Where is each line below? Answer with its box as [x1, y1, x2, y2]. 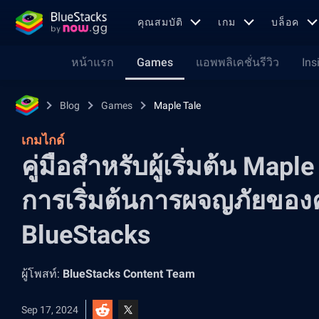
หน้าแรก [71, 56, 114, 69]
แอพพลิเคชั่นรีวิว [196, 56, 279, 69]
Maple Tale [154, 100, 201, 111]
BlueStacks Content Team [63, 267, 195, 281]
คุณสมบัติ [137, 16, 183, 28]
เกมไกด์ [21, 132, 65, 147]
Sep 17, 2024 [21, 304, 78, 315]
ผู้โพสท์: [21, 267, 63, 281]
